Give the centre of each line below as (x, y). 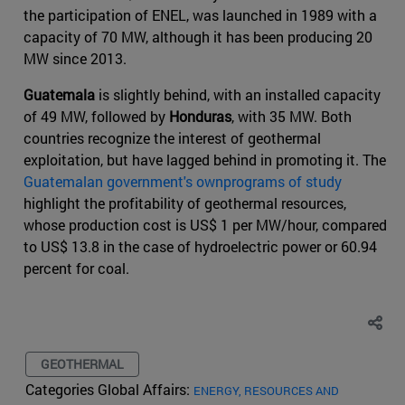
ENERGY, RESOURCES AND (266, 390)
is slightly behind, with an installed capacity (238, 94)
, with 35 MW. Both (292, 116)
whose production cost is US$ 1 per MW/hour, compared (205, 224)
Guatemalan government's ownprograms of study (183, 181)
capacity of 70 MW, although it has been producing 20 (198, 36)
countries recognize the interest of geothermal (172, 137)
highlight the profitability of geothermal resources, (185, 202)
